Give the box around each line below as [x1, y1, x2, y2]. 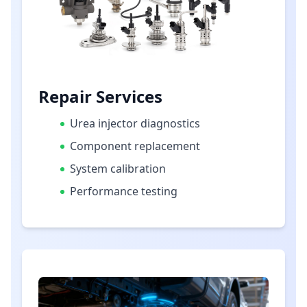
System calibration [70, 161, 166, 177]
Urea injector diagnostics [70, 116, 200, 132]
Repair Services [38, 85, 162, 108]
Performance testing [70, 184, 177, 199]
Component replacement [70, 138, 200, 154]
